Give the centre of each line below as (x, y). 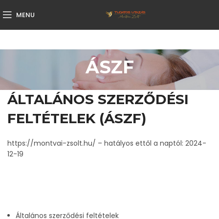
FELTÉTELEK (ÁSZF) (77, 118)
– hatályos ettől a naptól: (141, 143)
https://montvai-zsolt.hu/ (52, 143)
